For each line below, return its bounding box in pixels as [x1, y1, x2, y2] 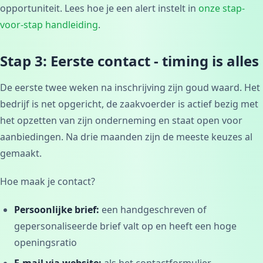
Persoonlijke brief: [14, 203, 99, 217]
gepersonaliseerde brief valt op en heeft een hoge [14, 220, 237, 233]
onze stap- [198, 2, 245, 15]
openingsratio [14, 236, 77, 249]
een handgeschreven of [99, 203, 207, 217]
